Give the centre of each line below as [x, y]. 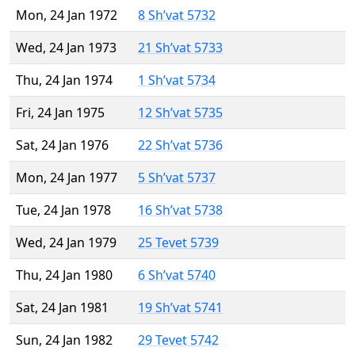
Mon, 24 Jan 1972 [67, 15]
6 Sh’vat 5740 [177, 275]
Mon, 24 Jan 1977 [67, 178]
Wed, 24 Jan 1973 [66, 48]
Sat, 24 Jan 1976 [62, 145]
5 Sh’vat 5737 [177, 178]
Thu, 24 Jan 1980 [64, 275]
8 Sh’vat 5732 [177, 15]
